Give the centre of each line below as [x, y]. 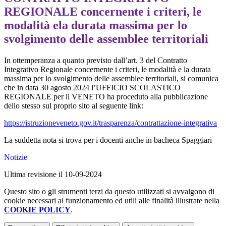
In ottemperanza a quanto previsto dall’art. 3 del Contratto [96, 61]
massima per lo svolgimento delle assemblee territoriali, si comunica [111, 79]
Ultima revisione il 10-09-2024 [53, 175]
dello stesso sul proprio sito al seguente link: [74, 106]
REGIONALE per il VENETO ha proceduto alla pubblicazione [106, 97]
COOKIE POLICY [37, 210]
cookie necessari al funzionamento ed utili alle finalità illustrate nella [112, 201]
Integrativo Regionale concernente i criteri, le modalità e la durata [107, 70]
